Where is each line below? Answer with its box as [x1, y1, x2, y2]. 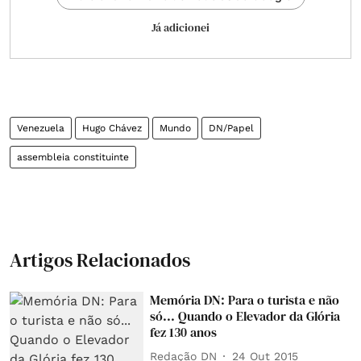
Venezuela [17, 122, 64, 134]
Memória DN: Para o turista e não [150, 291, 340, 309]
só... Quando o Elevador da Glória [150, 307, 341, 325]
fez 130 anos [150, 323, 218, 341]
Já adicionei [151, 19, 210, 35]
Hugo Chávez [82, 122, 142, 134]
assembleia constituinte [17, 151, 129, 163]
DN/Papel [209, 122, 254, 134]
